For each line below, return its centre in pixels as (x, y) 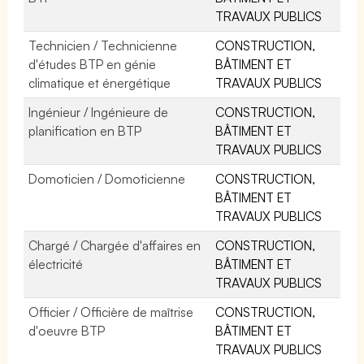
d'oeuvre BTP (67, 330)
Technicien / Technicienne (103, 45)
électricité (56, 264)
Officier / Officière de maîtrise (111, 312)
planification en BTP (85, 130)
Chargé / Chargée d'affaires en (115, 245)
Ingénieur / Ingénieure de (99, 112)
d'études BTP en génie (93, 64)
